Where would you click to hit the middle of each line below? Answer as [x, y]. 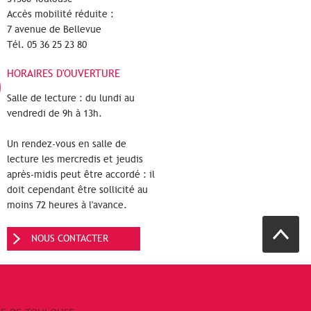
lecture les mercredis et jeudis [75, 159]
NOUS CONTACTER [70, 238]
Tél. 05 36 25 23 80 [47, 44]
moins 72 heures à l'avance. [67, 205]
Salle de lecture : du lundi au [71, 98]
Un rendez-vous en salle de [67, 144]
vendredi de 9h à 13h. [54, 113]
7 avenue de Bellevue [54, 29]
